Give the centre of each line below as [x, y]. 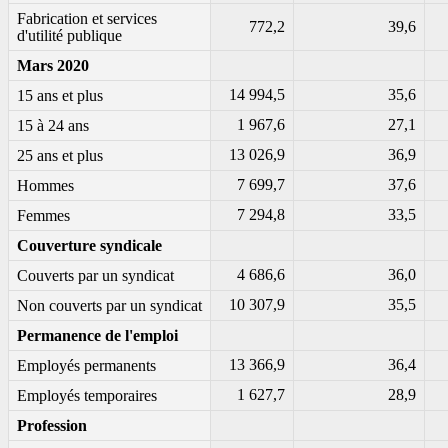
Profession [52, 426]
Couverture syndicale [89, 246]
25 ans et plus [60, 156]
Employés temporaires [87, 396]
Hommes [45, 186]
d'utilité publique [69, 36]
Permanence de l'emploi [97, 336]
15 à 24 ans [53, 126]
